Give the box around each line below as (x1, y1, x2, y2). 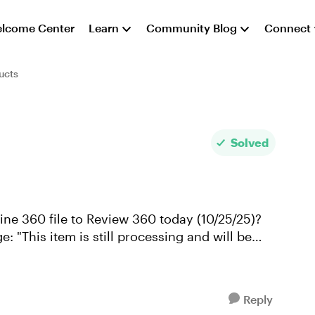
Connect (264, 21, 311, 34)
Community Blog (146, 21, 238, 34)
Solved (231, 136, 269, 149)
